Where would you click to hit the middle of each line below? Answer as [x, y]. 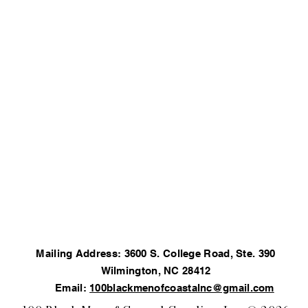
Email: [64, 288]
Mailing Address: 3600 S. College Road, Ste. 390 [156, 253]
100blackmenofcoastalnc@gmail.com [182, 288]
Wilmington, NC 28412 [156, 271]
